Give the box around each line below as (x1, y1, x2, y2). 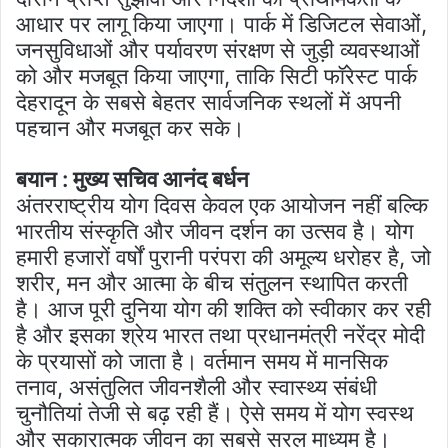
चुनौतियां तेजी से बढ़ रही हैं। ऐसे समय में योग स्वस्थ (16, 399, 414, 426)
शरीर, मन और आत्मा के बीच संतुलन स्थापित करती (16, 269, 408, 296)
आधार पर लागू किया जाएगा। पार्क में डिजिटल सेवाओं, (16, 10, 427, 37)
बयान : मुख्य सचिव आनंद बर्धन (16, 165, 249, 192)
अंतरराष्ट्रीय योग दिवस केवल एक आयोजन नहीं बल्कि (16, 191, 428, 218)
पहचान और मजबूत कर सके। (16, 114, 245, 141)
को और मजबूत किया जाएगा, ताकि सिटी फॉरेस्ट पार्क (16, 62, 417, 89)
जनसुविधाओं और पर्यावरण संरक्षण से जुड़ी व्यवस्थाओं (16, 36, 420, 63)
